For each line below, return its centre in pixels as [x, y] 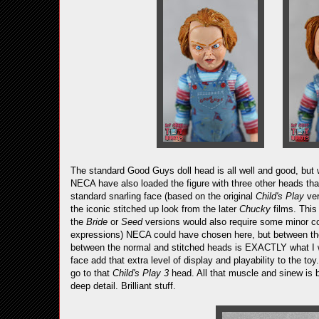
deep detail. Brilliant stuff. [123, 286]
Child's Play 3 [141, 273]
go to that [91, 273]
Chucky [255, 209]
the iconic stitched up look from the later [155, 209]
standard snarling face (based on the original [163, 196]
